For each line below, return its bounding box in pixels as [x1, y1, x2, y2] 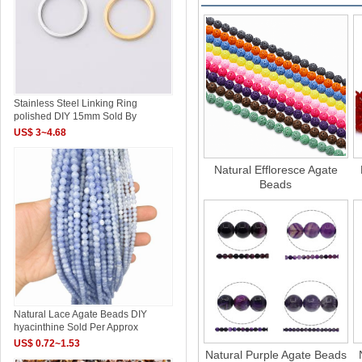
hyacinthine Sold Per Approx [14, 322, 139, 334]
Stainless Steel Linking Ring [14, 98, 138, 110]
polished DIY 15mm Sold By [14, 111, 137, 123]
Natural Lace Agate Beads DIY [14, 309, 148, 321]
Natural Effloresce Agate [213, 163, 338, 177]
